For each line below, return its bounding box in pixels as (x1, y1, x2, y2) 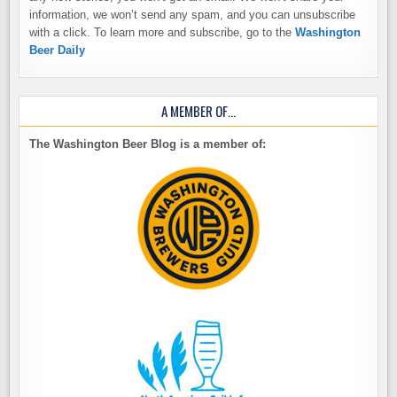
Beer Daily (29, 43, 86, 58)
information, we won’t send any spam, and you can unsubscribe (29, 8, 356, 22)
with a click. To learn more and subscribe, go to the (29, 26, 296, 40)
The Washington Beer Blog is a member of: (29, 137, 267, 152)
